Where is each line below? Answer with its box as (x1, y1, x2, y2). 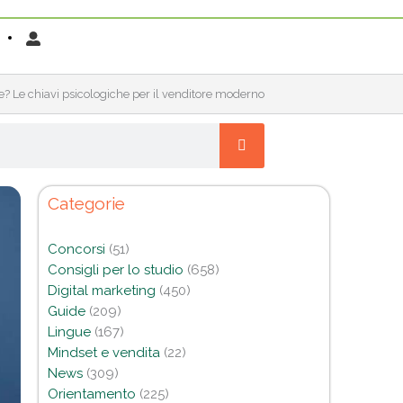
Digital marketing (47, 282, 156, 300)
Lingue (47, 324, 91, 341)
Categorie (47, 193, 125, 214)
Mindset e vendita (47, 345, 160, 362)
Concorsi (47, 241, 105, 258)
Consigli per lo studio (47, 262, 184, 279)
